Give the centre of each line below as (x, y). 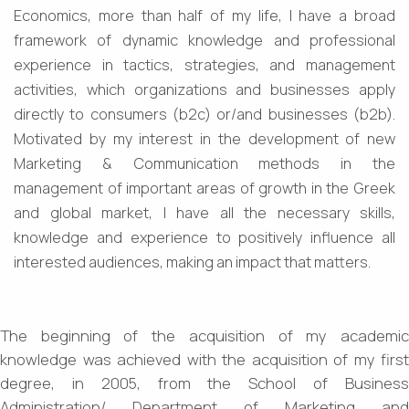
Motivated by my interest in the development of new (204, 138)
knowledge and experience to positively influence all (204, 237)
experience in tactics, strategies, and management (204, 64)
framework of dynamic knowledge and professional (204, 40)
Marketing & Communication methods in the (204, 163)
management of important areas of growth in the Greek (204, 188)
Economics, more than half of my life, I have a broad (204, 15)
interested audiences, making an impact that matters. (192, 262)
